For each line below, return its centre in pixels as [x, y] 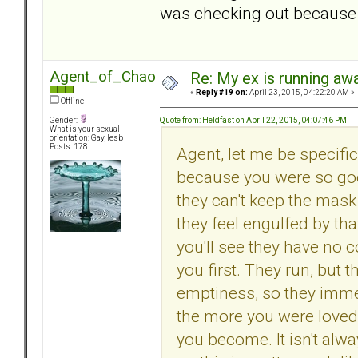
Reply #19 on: [222, 93]
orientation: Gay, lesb [86, 138]
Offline [72, 101]
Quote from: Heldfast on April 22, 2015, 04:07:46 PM [253, 120]
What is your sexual [85, 129]
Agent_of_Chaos [107, 77]
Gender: [64, 121]
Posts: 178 [69, 147]
